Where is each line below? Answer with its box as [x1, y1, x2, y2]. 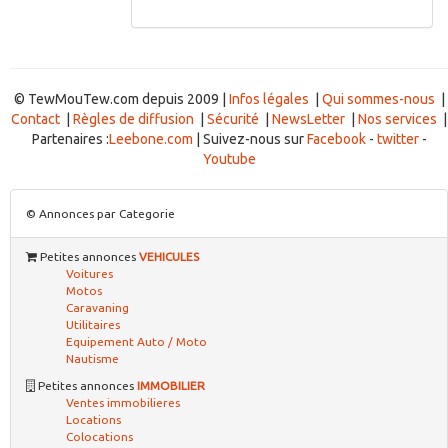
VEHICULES [139, 250, 199, 263]
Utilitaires [66, 318, 120, 331]
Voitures [66, 267, 113, 280]
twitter [376, 131, 419, 147]
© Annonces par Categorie [26, 207, 175, 220]
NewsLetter [272, 111, 345, 127]
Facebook [306, 131, 366, 147]
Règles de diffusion [73, 111, 194, 127]
